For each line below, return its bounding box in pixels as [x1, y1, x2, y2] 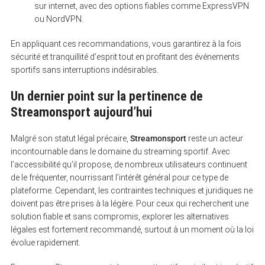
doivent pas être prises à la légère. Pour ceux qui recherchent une [10, 198, 248, 208]
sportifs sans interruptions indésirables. [10, 64, 159, 75]
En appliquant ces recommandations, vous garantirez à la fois [10, 38, 241, 49]
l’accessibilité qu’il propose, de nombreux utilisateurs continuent [10, 159, 247, 169]
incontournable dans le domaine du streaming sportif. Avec [10, 146, 230, 156]
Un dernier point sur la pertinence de [10, 88, 203, 104]
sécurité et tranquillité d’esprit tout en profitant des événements [10, 51, 240, 62]
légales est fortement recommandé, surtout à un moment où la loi [10, 224, 254, 234]
